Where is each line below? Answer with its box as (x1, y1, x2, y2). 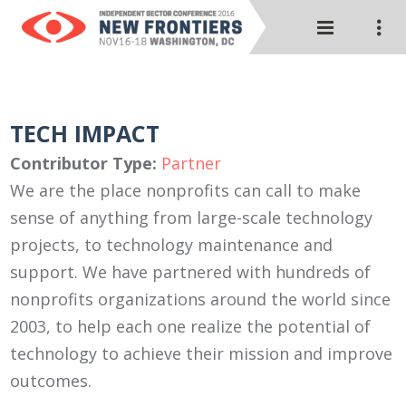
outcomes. (10, 370, 92, 391)
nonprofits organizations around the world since (10, 288, 391, 310)
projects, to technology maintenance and (10, 234, 333, 256)
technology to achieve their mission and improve (10, 343, 393, 364)
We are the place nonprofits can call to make (10, 179, 362, 201)
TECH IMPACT (10, 118, 160, 149)
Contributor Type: (10, 152, 158, 174)
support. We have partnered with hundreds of (10, 261, 372, 283)
